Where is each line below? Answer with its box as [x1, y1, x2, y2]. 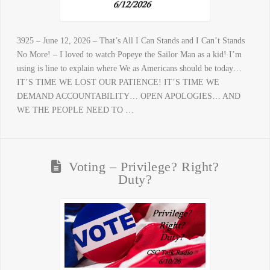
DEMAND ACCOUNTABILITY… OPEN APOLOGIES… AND [16, 92, 240, 101]
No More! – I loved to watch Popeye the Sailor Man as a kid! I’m [16, 50, 242, 60]
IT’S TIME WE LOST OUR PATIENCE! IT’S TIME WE [16, 78, 219, 87]
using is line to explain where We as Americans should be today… [16, 64, 242, 74]
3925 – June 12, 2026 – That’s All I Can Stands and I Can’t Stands [16, 36, 245, 46]
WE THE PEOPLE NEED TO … [16, 105, 134, 115]
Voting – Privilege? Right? [69, 160, 219, 175]
